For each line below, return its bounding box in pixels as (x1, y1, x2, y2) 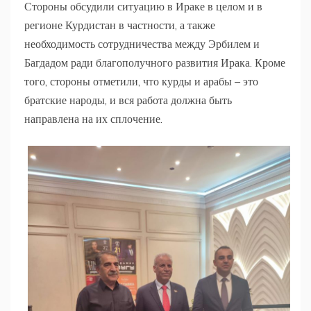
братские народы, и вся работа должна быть (24, 92, 232, 107)
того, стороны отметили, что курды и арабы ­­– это (24, 74, 258, 88)
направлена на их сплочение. (24, 111, 171, 126)
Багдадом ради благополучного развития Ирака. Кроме (24, 55, 285, 69)
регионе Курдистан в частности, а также (24, 17, 215, 32)
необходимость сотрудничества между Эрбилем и (24, 36, 260, 51)
